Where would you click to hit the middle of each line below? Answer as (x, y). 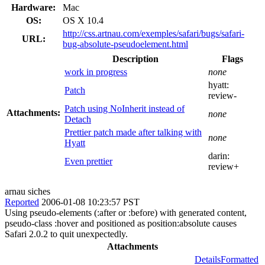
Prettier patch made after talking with (133, 132)
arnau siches (28, 191)
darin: (219, 156)
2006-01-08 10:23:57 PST (91, 202)
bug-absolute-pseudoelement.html (125, 44)
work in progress (96, 72)
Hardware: (33, 7)
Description (135, 59)
